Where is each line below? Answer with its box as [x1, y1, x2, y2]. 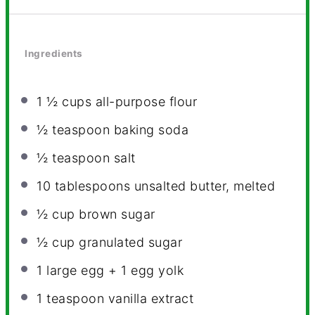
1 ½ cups [37, 94, 92, 110]
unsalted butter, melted [130, 179, 276, 194]
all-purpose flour [91, 94, 198, 110]
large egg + [42, 263, 122, 278]
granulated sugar [75, 235, 183, 250]
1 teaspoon [37, 291, 105, 307]
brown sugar [75, 207, 155, 222]
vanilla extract [104, 291, 194, 307]
